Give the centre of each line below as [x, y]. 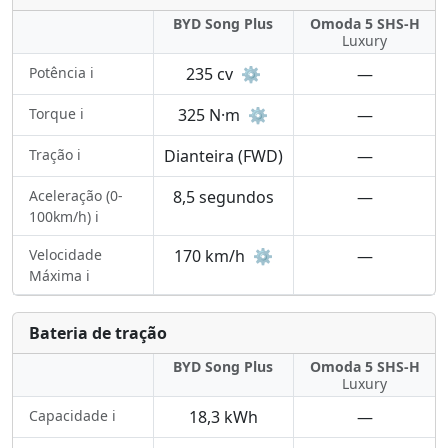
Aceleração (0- [76, 195]
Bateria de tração [98, 333]
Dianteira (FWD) [223, 156]
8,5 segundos [223, 197]
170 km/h [211, 256]
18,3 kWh [223, 417]
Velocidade [65, 254]
